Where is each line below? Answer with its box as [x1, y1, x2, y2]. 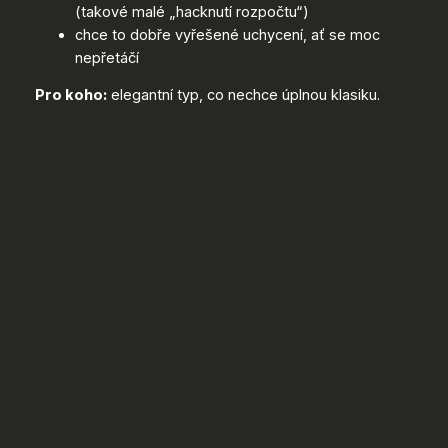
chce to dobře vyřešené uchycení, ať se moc [74, 25, 380, 44]
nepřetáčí [74, 48, 139, 67]
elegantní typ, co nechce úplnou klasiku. [106, 86, 380, 105]
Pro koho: [34, 86, 107, 105]
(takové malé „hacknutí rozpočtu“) [74, 2, 309, 21]
